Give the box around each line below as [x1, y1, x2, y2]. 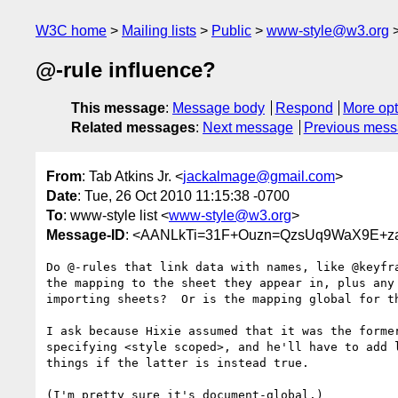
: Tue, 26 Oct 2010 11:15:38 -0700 [77, 187, 290, 203]
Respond [275, 100, 333, 116]
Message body [172, 100, 265, 116]
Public [211, 23, 251, 38]
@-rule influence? [36, 58, 216, 83]
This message [71, 100, 165, 116]
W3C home [36, 23, 107, 38]
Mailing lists [122, 23, 196, 38]
